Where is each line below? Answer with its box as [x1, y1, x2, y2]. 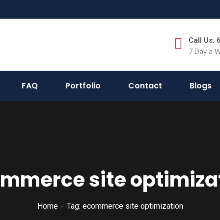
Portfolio [65, 80, 101, 91]
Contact [128, 80, 162, 91]
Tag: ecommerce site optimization [66, 201, 183, 211]
